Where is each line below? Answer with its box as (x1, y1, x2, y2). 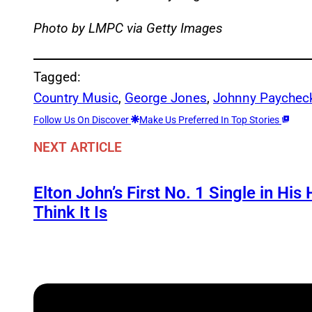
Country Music (33, 89, 118, 106)
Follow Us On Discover (33, 114, 131, 125)
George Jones (125, 89, 207, 106)
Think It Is (33, 203, 107, 223)
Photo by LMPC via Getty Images (33, 19, 223, 36)
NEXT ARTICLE (33, 139, 122, 156)
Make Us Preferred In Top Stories (139, 114, 281, 125)
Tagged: (33, 68, 81, 85)
